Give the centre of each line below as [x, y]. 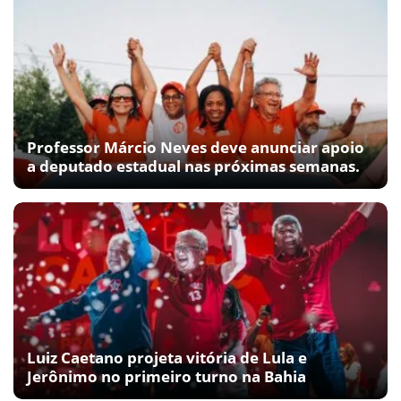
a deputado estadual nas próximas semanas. [193, 166]
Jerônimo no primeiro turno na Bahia [166, 377]
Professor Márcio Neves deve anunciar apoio [196, 148]
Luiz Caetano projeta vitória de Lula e [167, 358]
